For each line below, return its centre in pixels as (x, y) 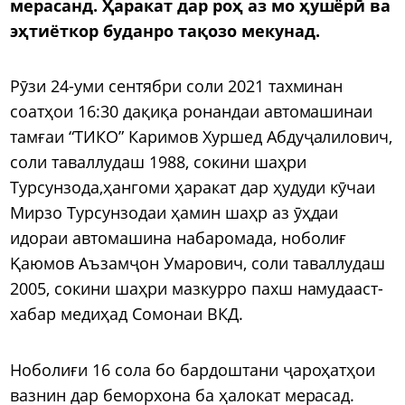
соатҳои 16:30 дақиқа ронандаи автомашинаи (192, 112)
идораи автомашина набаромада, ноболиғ (179, 238)
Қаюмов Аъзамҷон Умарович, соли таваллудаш (198, 264)
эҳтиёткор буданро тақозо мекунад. (165, 30)
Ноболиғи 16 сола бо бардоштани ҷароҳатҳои (193, 369)
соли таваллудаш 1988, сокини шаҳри (158, 162)
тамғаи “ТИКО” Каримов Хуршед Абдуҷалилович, (202, 137)
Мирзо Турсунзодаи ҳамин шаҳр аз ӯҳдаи (174, 213)
